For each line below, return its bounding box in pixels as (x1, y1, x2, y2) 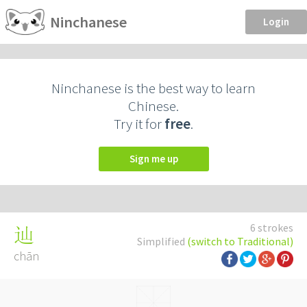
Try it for (114, 114, 164, 133)
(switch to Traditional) (187, 234, 293, 248)
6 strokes (250, 221, 293, 234)
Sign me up (134, 152, 178, 165)
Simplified (137, 234, 187, 248)
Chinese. (128, 97, 179, 115)
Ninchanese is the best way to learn (51, 79, 256, 97)
